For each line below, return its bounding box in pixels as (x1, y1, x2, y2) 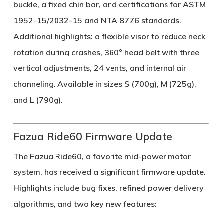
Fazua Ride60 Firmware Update (13, 129, 172, 143)
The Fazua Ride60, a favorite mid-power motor (13, 151, 191, 161)
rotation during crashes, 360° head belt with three (13, 47, 199, 57)
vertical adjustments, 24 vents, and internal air (13, 62, 186, 73)
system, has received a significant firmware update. (13, 166, 206, 177)
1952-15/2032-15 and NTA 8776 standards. (13, 15, 181, 25)
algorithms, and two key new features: (13, 198, 157, 209)
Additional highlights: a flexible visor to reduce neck (13, 31, 205, 41)
